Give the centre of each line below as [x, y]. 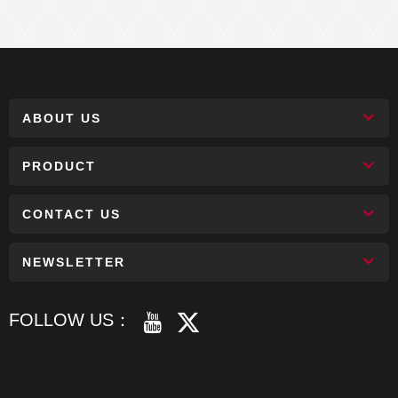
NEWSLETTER [74, 263]
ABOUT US [62, 119]
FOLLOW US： [70, 320]
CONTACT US [72, 215]
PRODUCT [59, 167]
